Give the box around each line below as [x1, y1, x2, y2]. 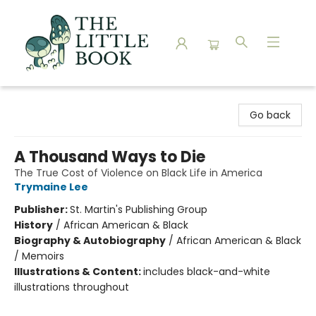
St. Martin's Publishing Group [70, 202, 207, 217]
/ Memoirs [14, 249, 64, 263]
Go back [250, 108, 291, 122]
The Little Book [11, 92, 82, 107]
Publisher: [14, 202, 70, 217]
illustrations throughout [14, 280, 129, 294]
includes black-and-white [143, 265, 270, 279]
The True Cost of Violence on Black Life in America [14, 166, 262, 180]
